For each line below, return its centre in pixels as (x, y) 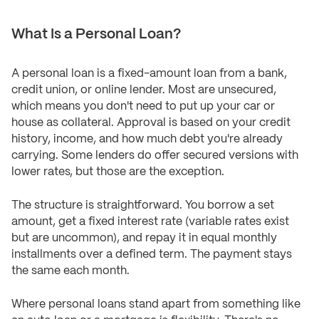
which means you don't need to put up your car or (143, 106)
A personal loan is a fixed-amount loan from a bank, (149, 73)
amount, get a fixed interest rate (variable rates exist (150, 221)
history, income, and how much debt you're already (147, 139)
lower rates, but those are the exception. (118, 172)
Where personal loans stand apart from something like (156, 304)
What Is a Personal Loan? (96, 34)
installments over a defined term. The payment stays (152, 254)
